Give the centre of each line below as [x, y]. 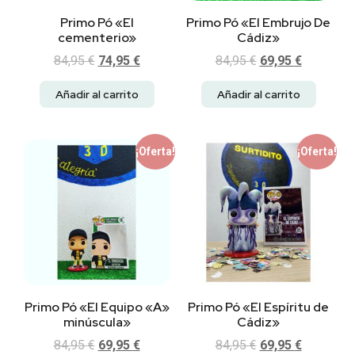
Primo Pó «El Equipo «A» [97, 307]
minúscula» [97, 323]
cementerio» [97, 38]
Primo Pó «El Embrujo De [258, 23]
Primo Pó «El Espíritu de [258, 307]
